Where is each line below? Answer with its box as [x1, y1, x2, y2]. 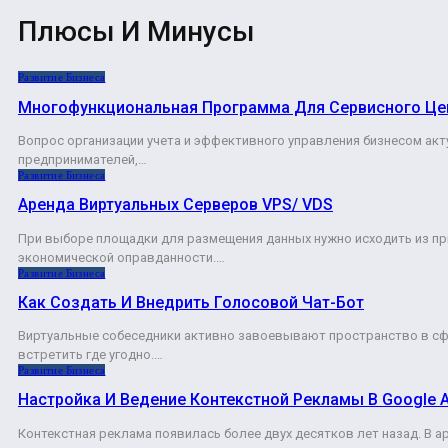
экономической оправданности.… [18, 249, 225, 265]
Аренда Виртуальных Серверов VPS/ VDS [18, 195, 333, 215]
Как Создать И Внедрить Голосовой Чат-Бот [18, 292, 364, 312]
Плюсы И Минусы [18, 15, 254, 49]
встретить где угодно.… [18, 347, 163, 363]
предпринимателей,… [18, 152, 147, 167]
